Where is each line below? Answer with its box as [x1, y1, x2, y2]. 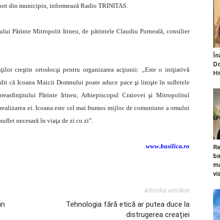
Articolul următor [144, 187, 190, 194]
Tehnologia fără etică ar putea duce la [66, 200, 190, 209]
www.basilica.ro [146, 142, 190, 150]
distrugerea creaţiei [126, 210, 190, 219]
